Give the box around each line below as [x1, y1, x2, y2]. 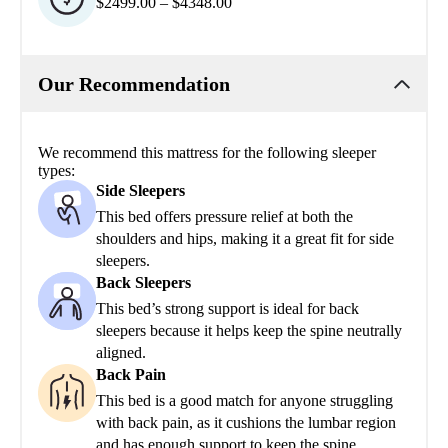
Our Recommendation [38, 72, 230, 95]
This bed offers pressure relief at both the [96, 207, 353, 225]
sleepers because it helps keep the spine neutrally [96, 321, 402, 339]
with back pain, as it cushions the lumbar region [96, 413, 396, 431]
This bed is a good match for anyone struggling [96, 391, 393, 409]
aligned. [96, 343, 146, 361]
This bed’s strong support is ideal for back [96, 299, 359, 317]
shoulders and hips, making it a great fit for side [96, 229, 394, 247]
